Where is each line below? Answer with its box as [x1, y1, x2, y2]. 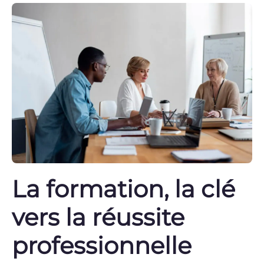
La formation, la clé [12, 174, 235, 203]
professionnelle [12, 230, 192, 260]
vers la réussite [12, 202, 184, 232]
